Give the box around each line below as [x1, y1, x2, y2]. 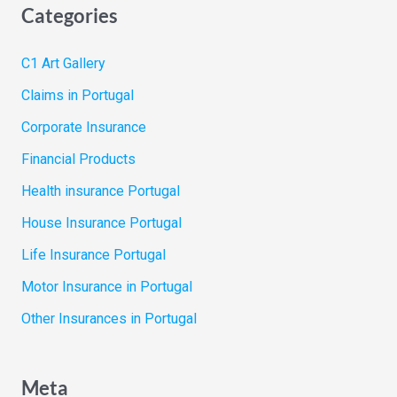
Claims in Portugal [20, 87, 134, 105]
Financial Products [20, 151, 136, 168]
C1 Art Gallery [20, 55, 105, 73]
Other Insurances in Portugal [20, 310, 197, 328]
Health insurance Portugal [20, 183, 180, 200]
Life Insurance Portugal [20, 246, 166, 264]
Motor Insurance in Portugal [20, 278, 192, 296]
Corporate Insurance [20, 119, 146, 136]
